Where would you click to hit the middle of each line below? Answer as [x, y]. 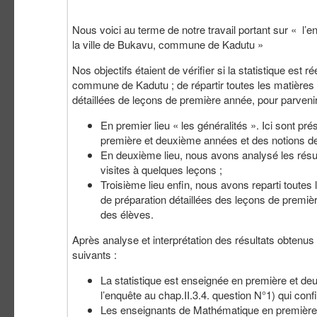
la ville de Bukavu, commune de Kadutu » [168, 45]
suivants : [94, 255]
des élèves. [127, 214]
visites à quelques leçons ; [161, 170]
